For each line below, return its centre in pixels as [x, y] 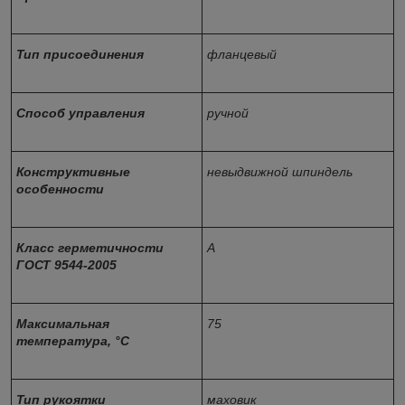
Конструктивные [73, 171]
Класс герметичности [90, 247]
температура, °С [75, 340]
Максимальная [63, 323]
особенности [60, 188]
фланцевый [242, 54]
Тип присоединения [80, 54]
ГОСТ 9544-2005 [70, 264]
